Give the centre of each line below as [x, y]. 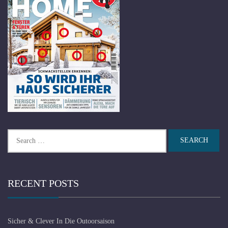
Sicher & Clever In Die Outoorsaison [61, 221]
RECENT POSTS [43, 183]
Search [17, 134]
